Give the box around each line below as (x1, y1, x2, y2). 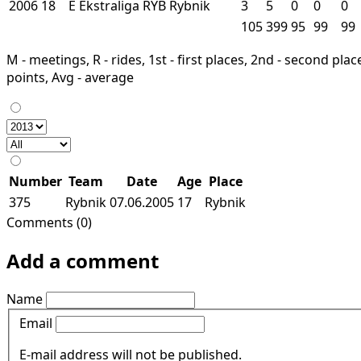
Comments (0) (6, 213, 92, 231)
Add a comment (6, 247, 159, 274)
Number (9, 172, 62, 190)
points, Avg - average (6, 68, 134, 86)
